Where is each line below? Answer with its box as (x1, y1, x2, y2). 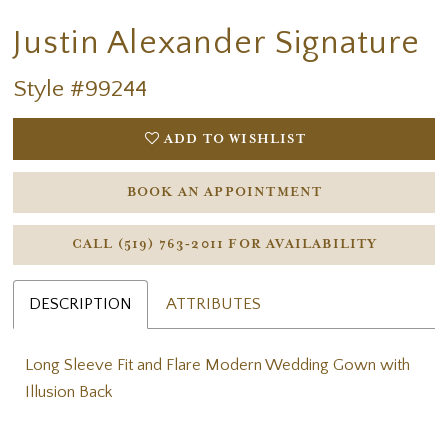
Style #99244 (13, 76, 148, 103)
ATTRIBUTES (166, 294, 262, 313)
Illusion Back (25, 382, 113, 401)
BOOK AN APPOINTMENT (126, 184, 323, 200)
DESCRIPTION (29, 294, 133, 313)
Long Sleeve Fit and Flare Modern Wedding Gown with (25, 355, 411, 374)
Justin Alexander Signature (13, 24, 421, 62)
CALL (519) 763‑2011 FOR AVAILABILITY (71, 237, 378, 253)
